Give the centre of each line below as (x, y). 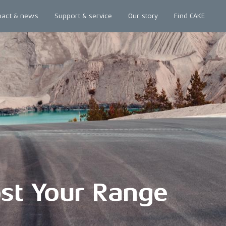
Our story (143, 16)
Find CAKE (190, 16)
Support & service (83, 16)
